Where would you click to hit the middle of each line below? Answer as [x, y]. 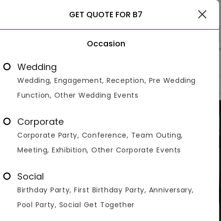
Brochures [202, 85]
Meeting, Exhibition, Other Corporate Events [99, 150]
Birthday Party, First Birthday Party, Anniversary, [106, 190]
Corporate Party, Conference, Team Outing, [100, 135]
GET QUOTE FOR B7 [106, 15]
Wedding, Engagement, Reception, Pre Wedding [107, 80]
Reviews [156, 85]
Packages [111, 85]
